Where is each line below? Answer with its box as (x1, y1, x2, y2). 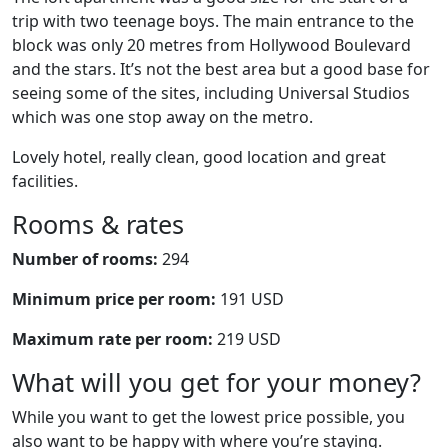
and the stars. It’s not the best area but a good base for (12, 58, 430, 80)
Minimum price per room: (12, 288, 216, 310)
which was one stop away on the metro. (12, 106, 313, 128)
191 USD (216, 288, 284, 310)
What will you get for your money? (12, 365, 421, 399)
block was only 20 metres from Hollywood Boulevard (12, 34, 411, 56)
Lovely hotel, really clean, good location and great (12, 146, 386, 168)
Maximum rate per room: (12, 328, 213, 350)
